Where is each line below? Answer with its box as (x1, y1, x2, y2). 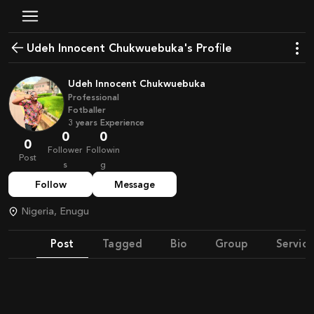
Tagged (102, 237, 143, 250)
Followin (86, 145, 120, 155)
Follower (48, 145, 83, 155)
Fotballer (68, 105, 106, 115)
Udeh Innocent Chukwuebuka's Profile (34, 41, 232, 55)
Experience (100, 118, 144, 128)
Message (114, 178, 155, 191)
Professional (68, 93, 119, 102)
